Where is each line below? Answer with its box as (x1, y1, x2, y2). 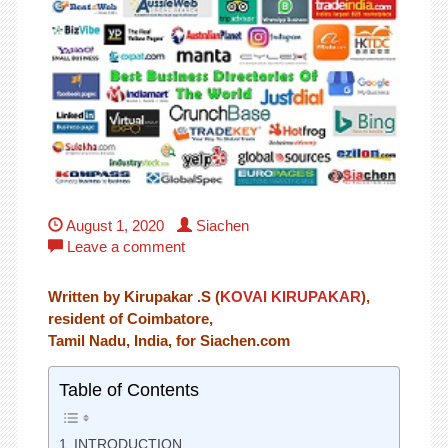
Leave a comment (62, 238, 185, 256)
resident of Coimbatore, (47, 310, 213, 328)
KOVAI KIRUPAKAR (219, 288, 361, 306)
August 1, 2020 (62, 217, 164, 235)
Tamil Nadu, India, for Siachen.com (47, 332, 290, 350)
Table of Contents (58, 380, 199, 401)
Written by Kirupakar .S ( (47, 288, 220, 306)
